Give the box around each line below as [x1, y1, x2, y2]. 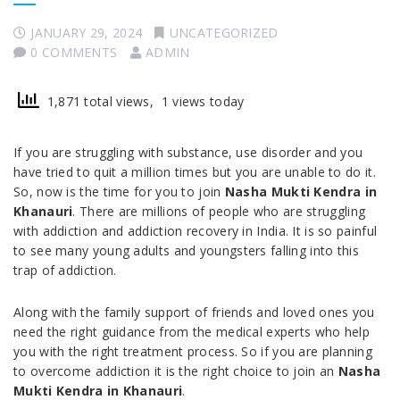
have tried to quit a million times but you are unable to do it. [13, 163, 376, 181]
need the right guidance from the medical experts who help [13, 323, 371, 341]
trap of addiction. [13, 262, 117, 279]
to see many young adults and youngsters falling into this [13, 242, 360, 260]
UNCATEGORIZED [169, 24, 279, 42]
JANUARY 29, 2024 [30, 24, 143, 42]
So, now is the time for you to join [13, 183, 225, 201]
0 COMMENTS [30, 44, 118, 62]
